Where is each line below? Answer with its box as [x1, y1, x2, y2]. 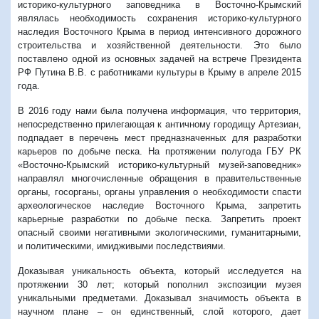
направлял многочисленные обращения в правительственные [18, 172, 301, 184]
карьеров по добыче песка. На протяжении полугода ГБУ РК [18, 145, 301, 157]
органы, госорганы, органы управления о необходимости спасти [18, 186, 301, 197]
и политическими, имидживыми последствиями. [18, 240, 226, 251]
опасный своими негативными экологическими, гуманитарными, [18, 226, 301, 238]
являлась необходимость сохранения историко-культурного [18, 12, 301, 23]
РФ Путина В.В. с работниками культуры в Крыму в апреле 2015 [18, 66, 301, 78]
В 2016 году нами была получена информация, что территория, [18, 105, 301, 116]
